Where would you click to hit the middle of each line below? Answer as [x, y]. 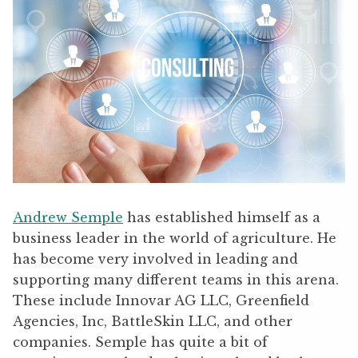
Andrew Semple [68, 217]
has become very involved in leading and [155, 259]
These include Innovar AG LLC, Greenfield [161, 300]
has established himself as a [222, 217]
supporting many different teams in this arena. [176, 279]
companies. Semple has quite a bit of [140, 342]
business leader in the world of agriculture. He [175, 238]
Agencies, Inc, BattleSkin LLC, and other [153, 321]
